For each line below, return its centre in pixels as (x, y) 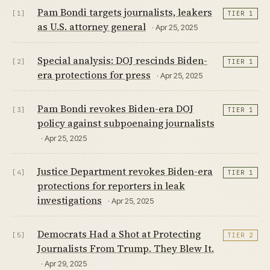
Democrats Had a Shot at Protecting (119, 234)
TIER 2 (240, 235)
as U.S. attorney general (92, 26)
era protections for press (94, 74)
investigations (70, 200)
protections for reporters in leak (111, 185)
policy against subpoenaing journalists (126, 123)
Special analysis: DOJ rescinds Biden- (122, 60)
